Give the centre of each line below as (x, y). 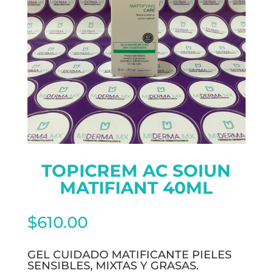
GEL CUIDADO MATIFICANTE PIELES (129, 254)
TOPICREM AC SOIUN (136, 170)
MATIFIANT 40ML (136, 187)
